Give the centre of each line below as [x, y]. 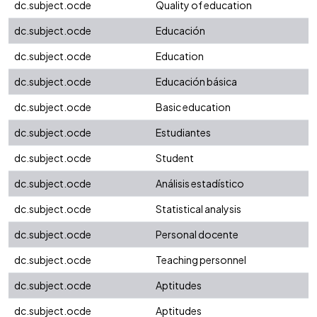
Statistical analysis [198, 209]
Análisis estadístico [200, 184]
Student [175, 158]
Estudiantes [183, 133]
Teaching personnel [201, 260]
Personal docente [197, 235]
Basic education [193, 107]
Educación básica [196, 82]
